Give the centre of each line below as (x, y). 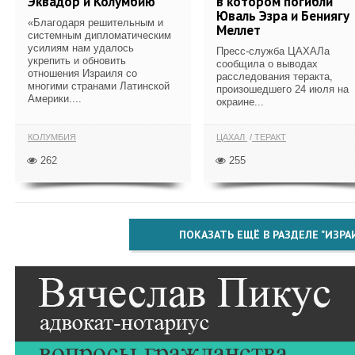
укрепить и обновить (77, 60)
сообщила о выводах (267, 63)
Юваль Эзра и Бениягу (283, 15)
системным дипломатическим (99, 35)
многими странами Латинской (99, 86)
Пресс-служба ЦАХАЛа (273, 51)
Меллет (239, 30)
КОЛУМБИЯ (52, 137)
